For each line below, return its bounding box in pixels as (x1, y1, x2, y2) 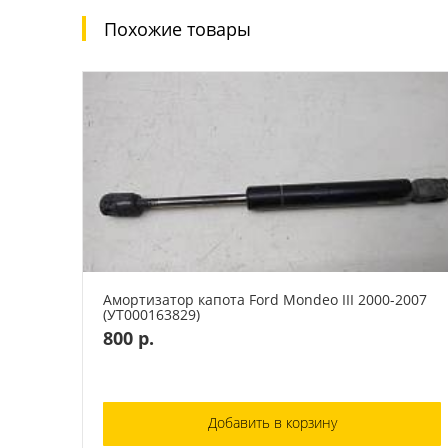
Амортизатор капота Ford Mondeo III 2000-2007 (103, 289, 427, 309)
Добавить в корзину (207, 412, 337, 432)
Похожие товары (104, 15, 251, 41)
